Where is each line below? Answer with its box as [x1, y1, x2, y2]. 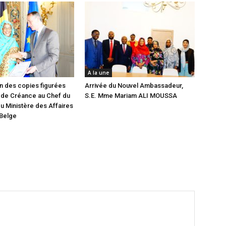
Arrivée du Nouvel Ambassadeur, [85, 82, 183, 90]
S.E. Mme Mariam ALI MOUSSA [85, 92, 177, 100]
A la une [88, 69, 109, 77]
